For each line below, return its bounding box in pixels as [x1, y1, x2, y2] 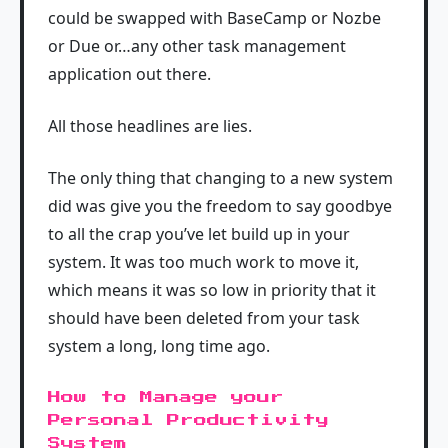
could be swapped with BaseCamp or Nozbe [48, 6, 381, 29]
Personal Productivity [48, 413, 329, 427]
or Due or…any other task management [48, 34, 346, 57]
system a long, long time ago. [48, 334, 270, 357]
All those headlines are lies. [48, 114, 252, 137]
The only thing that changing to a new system [48, 166, 393, 189]
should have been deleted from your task [48, 306, 360, 329]
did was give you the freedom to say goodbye [48, 194, 392, 217]
